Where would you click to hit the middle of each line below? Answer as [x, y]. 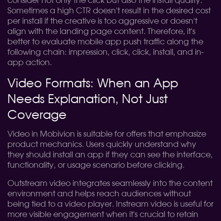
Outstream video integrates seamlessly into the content [110, 184]
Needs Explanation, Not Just [88, 100]
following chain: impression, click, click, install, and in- [106, 52]
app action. [30, 63]
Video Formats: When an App [93, 84]
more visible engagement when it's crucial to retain [103, 215]
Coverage [37, 115]
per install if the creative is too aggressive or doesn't [102, 21]
